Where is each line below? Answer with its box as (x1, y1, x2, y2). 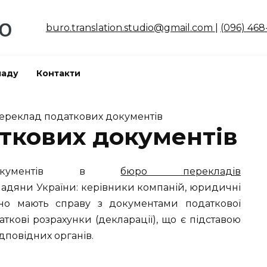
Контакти (36, 68, 80, 79)
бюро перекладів (120, 166, 241, 177)
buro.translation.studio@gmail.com (45, 21, 215, 33)
